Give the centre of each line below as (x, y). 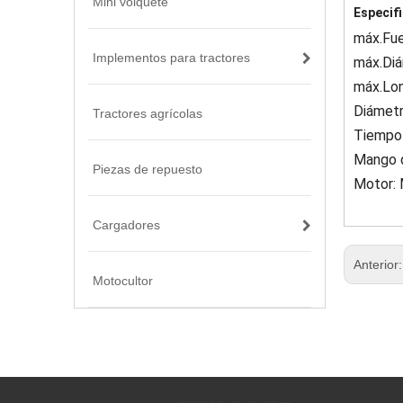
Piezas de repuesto (148, 169)
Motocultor (123, 281)
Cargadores (126, 225)
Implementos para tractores (171, 58)
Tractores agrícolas (148, 113)
